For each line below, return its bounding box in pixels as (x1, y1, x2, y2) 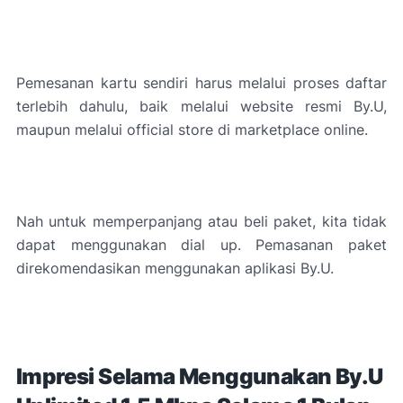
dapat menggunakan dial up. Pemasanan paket (16, 236, 387, 254)
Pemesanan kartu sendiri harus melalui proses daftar (16, 74, 387, 92)
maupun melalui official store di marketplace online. (16, 121, 368, 139)
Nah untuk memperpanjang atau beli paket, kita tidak (16, 212, 387, 230)
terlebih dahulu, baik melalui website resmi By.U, (16, 97, 387, 115)
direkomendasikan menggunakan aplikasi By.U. (16, 259, 334, 277)
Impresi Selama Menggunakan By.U (16, 363, 383, 390)
